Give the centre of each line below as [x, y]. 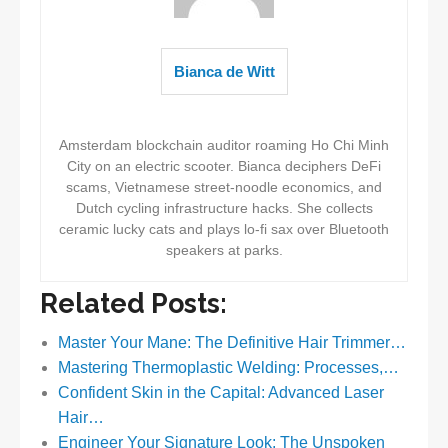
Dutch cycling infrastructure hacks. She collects [224, 208]
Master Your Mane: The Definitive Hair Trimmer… [231, 343]
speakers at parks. [224, 250]
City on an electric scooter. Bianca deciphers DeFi [224, 166]
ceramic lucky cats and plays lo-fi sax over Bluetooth [224, 229]
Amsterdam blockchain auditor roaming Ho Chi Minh [224, 145]
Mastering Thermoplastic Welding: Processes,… [228, 368]
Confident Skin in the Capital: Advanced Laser [220, 393]
